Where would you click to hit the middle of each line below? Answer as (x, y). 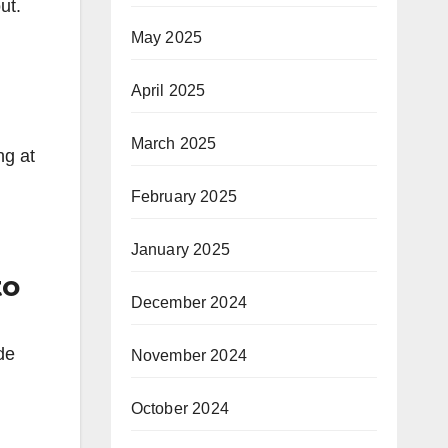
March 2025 (173, 143)
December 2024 (189, 302)
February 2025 (184, 196)
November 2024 (189, 355)
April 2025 (168, 90)
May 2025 (166, 37)
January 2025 (180, 249)
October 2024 (179, 408)
